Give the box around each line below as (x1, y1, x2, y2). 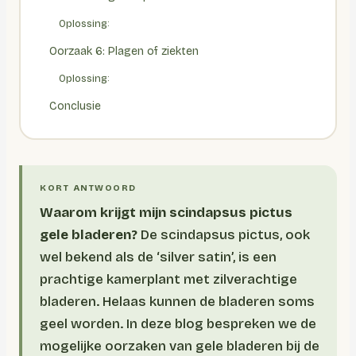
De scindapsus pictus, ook (137, 226, 310, 243)
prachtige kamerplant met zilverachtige (40, 271, 297, 288)
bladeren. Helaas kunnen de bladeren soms (40, 293, 315, 310)
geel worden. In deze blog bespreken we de (40, 315, 316, 332)
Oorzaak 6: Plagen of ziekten (48, 44, 199, 58)
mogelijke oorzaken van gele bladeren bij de (40, 338, 319, 354)
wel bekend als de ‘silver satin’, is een (40, 249, 277, 265)
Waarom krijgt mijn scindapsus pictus (40, 204, 292, 221)
